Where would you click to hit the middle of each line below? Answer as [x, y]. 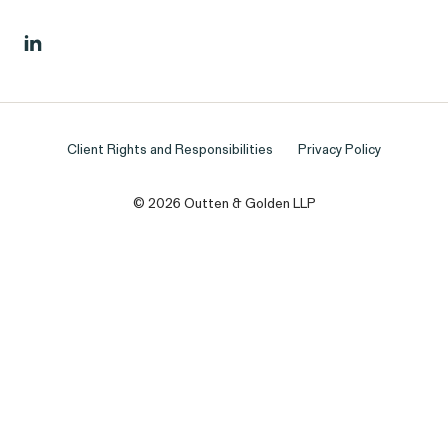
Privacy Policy [340, 151]
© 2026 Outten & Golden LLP [224, 204]
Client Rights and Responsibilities [169, 151]
